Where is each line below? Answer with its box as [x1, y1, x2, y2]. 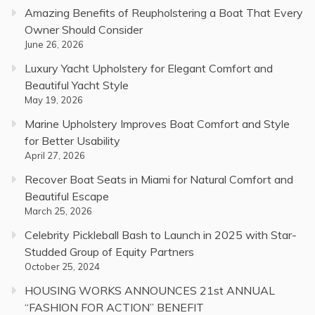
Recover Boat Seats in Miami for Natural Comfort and [25, 172, 293, 186]
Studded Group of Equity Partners [25, 244, 194, 259]
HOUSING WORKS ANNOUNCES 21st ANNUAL [25, 283, 275, 297]
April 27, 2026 [25, 149, 85, 161]
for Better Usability [25, 133, 120, 148]
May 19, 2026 [25, 94, 83, 105]
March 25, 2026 [25, 205, 92, 217]
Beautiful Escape [25, 188, 109, 203]
